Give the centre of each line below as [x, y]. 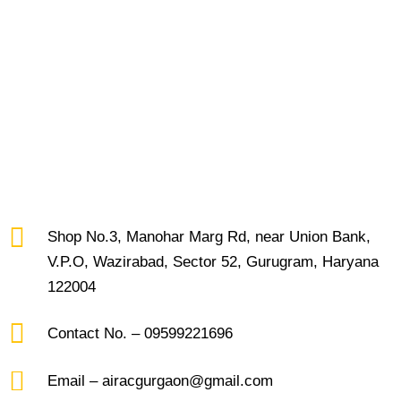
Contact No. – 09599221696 [140, 333]
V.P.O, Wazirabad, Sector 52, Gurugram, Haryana [213, 261]
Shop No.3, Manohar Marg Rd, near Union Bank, [209, 236]
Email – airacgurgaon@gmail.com [160, 380]
